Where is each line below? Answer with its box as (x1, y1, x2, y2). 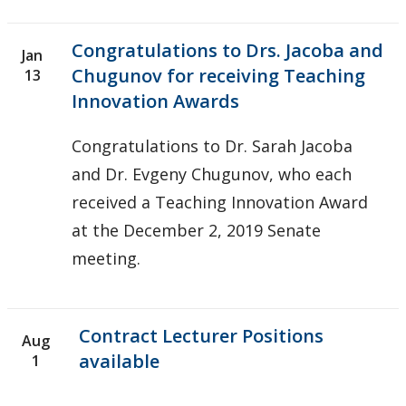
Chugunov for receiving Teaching (72, 63, 365, 88)
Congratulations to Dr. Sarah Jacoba (72, 134, 353, 157)
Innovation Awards (72, 88, 239, 113)
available (79, 348, 159, 373)
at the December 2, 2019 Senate (72, 218, 321, 241)
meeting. (72, 246, 140, 269)
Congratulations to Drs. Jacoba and (72, 37, 383, 63)
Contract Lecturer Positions (79, 323, 324, 348)
